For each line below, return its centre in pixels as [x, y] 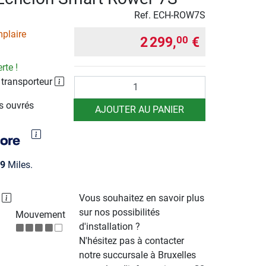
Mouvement [40, 215]
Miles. [19, 165]
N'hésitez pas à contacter [132, 241]
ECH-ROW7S [179, 15]
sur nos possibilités [120, 213]
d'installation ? [110, 227]
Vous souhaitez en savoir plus [142, 198]
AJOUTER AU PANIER [140, 109]
